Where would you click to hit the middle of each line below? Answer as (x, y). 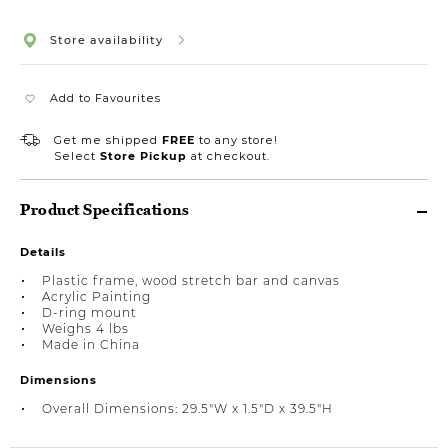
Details (43, 251)
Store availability (106, 39)
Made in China (91, 344)
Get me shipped (108, 139)
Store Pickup (143, 155)
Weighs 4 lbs (85, 328)
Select (77, 155)
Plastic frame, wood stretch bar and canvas (191, 280)
